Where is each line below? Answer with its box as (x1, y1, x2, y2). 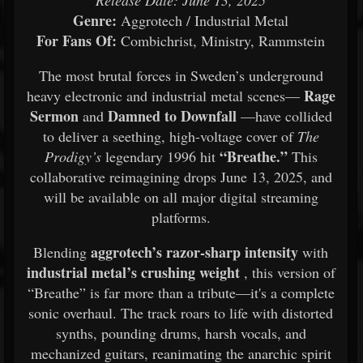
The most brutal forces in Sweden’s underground (38, 66, 323, 85)
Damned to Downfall (107, 105, 237, 126)
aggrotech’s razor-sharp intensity (91, 241, 298, 263)
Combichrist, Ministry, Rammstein (117, 31, 325, 50)
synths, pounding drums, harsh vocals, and (55, 323, 306, 343)
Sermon (29, 105, 79, 126)
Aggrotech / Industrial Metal (117, 11, 288, 30)
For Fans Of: (36, 30, 117, 51)
